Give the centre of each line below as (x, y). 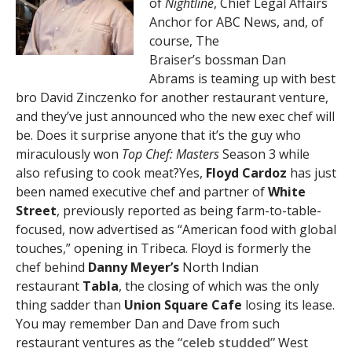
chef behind (52, 267)
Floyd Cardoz (246, 173)
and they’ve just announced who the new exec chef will (175, 116)
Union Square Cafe (183, 305)
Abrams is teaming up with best (242, 79)
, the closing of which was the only (219, 286)
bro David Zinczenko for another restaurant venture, (172, 97)
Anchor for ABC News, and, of (236, 22)
